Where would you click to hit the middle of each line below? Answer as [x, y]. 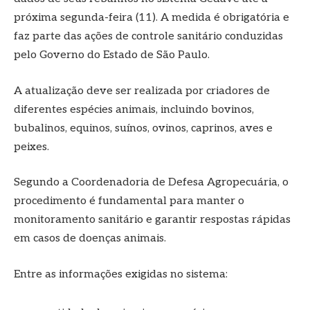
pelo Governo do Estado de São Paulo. [112, 55]
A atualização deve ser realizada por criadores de [142, 91]
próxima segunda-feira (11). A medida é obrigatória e [152, 18]
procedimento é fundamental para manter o [129, 201]
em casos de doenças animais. [90, 239]
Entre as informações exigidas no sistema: [121, 274]
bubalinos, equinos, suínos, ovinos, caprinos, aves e [143, 128]
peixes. [31, 147]
